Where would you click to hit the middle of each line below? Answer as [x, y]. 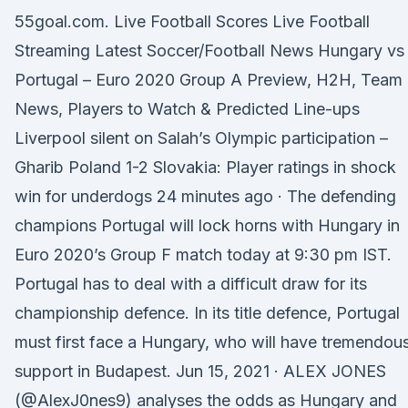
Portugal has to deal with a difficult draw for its [191, 284]
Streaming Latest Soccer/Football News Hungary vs [209, 51]
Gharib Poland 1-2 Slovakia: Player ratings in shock [205, 167]
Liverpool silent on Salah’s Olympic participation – [201, 138]
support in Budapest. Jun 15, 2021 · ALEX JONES [200, 371]
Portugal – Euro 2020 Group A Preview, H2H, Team [209, 80]
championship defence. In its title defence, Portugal [207, 313]
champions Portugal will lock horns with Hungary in [207, 225]
